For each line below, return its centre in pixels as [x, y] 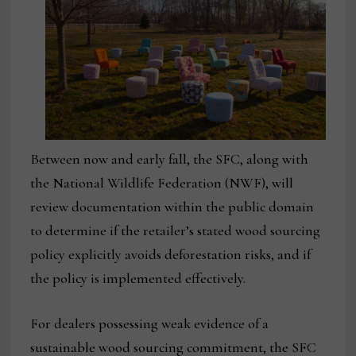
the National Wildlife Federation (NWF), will [162, 183]
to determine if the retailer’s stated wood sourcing [176, 231]
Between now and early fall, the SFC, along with [170, 159]
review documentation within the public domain [172, 207]
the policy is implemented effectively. [141, 279]
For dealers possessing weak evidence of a [150, 324]
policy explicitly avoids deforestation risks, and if [171, 255]
